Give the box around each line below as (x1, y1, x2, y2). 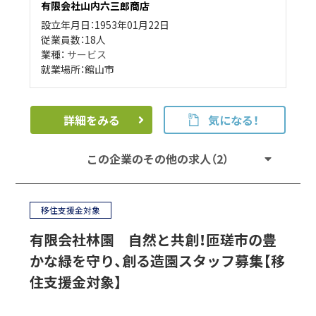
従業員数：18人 (41, 32, 107, 47)
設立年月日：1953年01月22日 (41, 18, 170, 32)
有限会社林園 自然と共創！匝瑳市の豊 (30, 229, 277, 250)
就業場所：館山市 (41, 62, 115, 77)
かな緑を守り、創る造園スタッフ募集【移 (30, 250, 286, 272)
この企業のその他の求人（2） (87, 150, 229, 168)
